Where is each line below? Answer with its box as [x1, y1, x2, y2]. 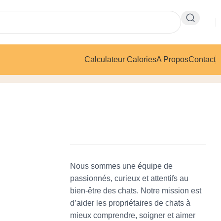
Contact [188, 55, 216, 64]
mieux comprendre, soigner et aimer [70, 211, 195, 220]
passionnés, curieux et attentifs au [70, 174, 188, 183]
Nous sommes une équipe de [70, 162, 173, 170]
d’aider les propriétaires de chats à [70, 199, 190, 207]
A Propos [156, 55, 188, 64]
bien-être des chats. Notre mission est [70, 186, 201, 195]
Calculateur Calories [84, 55, 156, 64]
